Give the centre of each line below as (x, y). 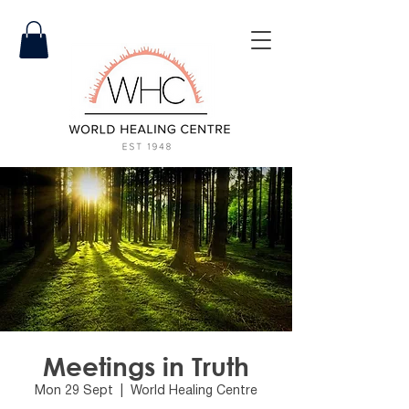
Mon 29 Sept (74, 391)
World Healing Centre (194, 391)
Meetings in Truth (146, 366)
